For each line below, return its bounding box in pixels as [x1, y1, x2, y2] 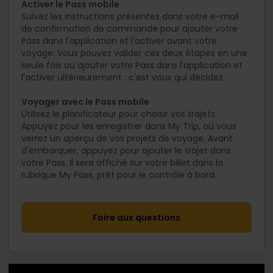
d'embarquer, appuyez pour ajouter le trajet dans [21, 144, 231, 157]
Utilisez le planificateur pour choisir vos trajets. [21, 107, 217, 120]
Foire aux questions [93, 211, 180, 224]
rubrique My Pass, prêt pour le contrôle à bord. [21, 168, 216, 181]
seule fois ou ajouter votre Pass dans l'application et [21, 58, 243, 71]
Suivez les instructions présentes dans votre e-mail [21, 10, 239, 23]
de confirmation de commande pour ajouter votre [21, 22, 238, 35]
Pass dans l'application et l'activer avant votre [21, 34, 217, 47]
